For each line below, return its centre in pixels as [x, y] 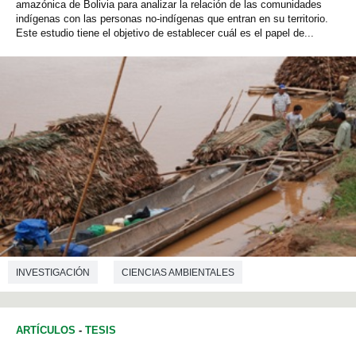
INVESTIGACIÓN [53, 272]
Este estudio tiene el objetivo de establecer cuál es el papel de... [165, 33]
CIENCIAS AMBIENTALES [178, 272]
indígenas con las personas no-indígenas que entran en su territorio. [172, 19]
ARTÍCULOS [46, 330]
